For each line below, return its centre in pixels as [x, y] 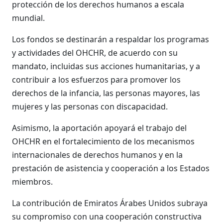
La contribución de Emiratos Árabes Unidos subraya [110, 203]
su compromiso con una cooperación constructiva [107, 217]
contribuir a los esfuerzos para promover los [96, 80]
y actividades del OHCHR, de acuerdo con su [95, 53]
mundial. [28, 18]
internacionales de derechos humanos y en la [97, 155]
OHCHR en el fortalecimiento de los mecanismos [103, 141]
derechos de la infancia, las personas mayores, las [106, 93]
